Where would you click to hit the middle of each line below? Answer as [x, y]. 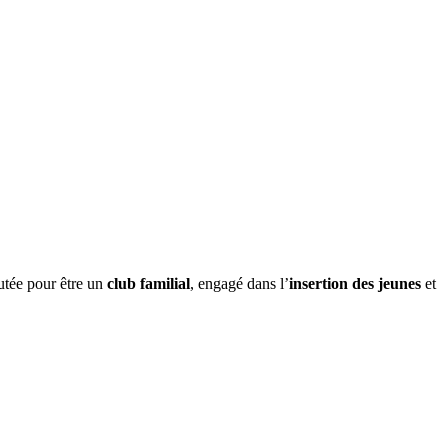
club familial [148, 283]
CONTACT [250, 73]
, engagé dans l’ [239, 283]
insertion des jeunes [355, 283]
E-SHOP [142, 73]
